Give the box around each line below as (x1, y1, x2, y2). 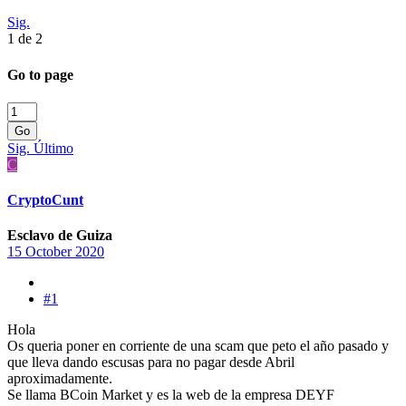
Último (34, 140, 73, 156)
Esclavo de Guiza (7, 227, 112, 244)
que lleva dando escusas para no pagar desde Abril (7, 354, 295, 371)
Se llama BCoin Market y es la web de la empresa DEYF (7, 387, 334, 403)
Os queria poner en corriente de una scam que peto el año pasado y (7, 338, 389, 354)
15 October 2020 (7, 244, 104, 260)
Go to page (7, 66, 73, 82)
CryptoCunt (7, 192, 83, 208)
